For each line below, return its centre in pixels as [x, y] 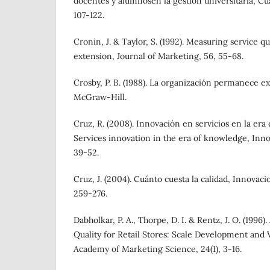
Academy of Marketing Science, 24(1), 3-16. [158, 249]
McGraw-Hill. [100, 97]
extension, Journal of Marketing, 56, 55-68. [159, 56]
